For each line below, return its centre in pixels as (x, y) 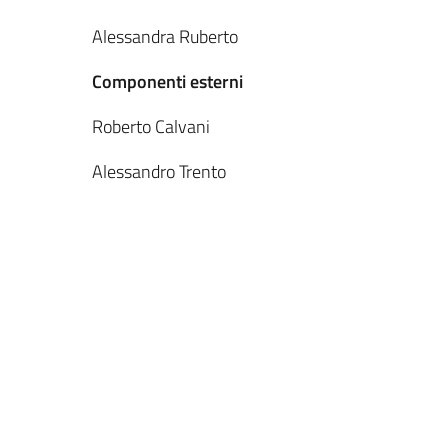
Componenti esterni (167, 81)
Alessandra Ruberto (165, 36)
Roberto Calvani (151, 126)
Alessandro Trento (159, 171)
